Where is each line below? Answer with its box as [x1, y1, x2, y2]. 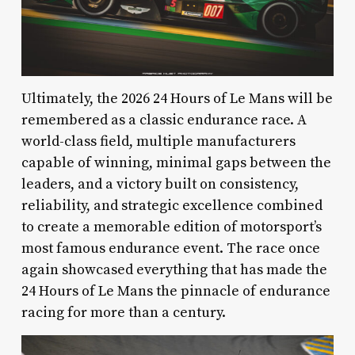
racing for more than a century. [21, 303, 226, 323]
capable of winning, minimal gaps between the [21, 154, 331, 173]
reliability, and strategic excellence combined [21, 197, 323, 216]
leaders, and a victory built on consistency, [21, 175, 299, 194]
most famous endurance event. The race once [21, 239, 320, 258]
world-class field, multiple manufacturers [21, 132, 296, 151]
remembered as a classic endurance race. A [21, 111, 307, 130]
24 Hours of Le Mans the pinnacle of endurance [21, 282, 330, 301]
